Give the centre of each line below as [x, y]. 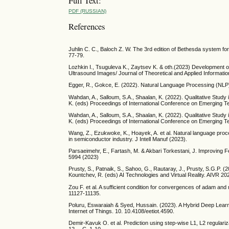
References [87, 26]
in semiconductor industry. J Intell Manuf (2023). [128, 139]
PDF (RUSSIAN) [88, 11]
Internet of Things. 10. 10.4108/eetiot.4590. [122, 211]
